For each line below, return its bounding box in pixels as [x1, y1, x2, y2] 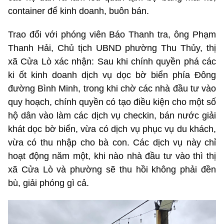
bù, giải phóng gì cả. [8, 178, 89, 188]
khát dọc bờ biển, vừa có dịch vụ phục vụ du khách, [8, 124, 216, 134]
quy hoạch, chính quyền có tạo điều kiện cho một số [8, 97, 216, 107]
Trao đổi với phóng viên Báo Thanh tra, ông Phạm [8, 29, 216, 40]
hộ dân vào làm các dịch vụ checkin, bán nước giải [8, 110, 216, 121]
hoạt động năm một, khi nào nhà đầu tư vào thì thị [8, 151, 216, 161]
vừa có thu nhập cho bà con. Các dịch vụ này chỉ [8, 137, 216, 148]
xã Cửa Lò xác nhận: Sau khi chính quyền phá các [8, 56, 216, 67]
